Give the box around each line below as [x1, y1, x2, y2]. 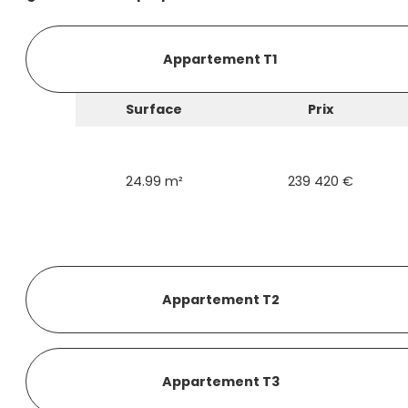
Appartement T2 [161, 290, 280, 309]
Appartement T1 [163, 49, 278, 68]
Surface [126, 100, 183, 118]
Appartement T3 [161, 372, 280, 391]
